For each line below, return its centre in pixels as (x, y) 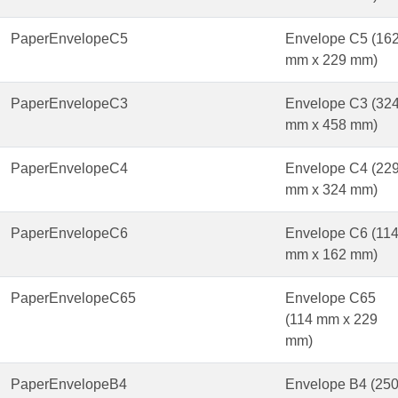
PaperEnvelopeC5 (69, 39)
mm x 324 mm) (331, 190)
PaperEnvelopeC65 (73, 298)
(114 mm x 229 (331, 320)
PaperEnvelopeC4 (69, 169)
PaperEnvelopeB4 (69, 385)
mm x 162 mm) (331, 255)
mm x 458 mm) (331, 125)
